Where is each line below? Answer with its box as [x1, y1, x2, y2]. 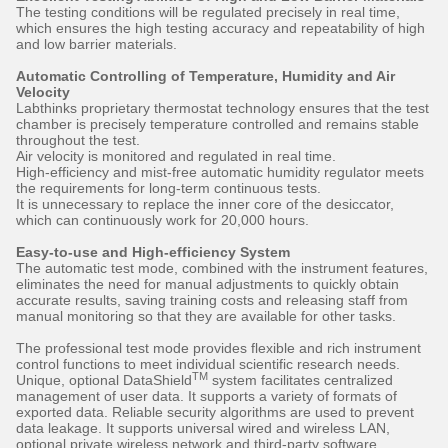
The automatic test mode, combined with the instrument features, [16, 259, 428, 276]
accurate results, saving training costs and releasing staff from [16, 291, 408, 308]
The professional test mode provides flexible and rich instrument [16, 339, 421, 356]
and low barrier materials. [16, 35, 177, 52]
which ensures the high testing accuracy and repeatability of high [16, 19, 425, 36]
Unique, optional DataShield [16, 371, 192, 388]
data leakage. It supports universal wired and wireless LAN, [16, 419, 390, 436]
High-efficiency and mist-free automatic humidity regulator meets [16, 163, 424, 180]
